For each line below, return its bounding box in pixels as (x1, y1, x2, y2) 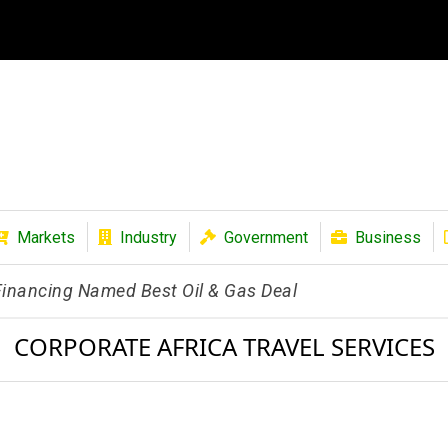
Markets (17, 228, 75, 247)
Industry (120, 228, 177, 247)
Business (355, 228, 421, 247)
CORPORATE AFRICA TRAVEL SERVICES (13, 330, 435, 363)
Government (224, 228, 308, 247)
